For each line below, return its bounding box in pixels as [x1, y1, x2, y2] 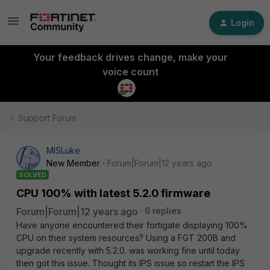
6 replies [145, 206, 181, 216]
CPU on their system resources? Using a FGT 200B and [16, 233, 236, 243]
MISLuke [46, 145, 80, 155]
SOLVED [19, 171, 46, 179]
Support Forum [18, 113, 77, 123]
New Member [46, 158, 100, 168]
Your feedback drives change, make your [33, 51, 228, 63]
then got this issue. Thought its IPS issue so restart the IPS [16, 258, 245, 268]
